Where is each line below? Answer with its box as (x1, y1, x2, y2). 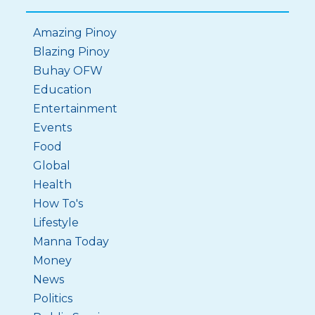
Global (33, 159, 71, 172)
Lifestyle (33, 216, 79, 229)
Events (33, 121, 72, 134)
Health (33, 178, 72, 191)
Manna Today (33, 235, 110, 248)
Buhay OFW (33, 64, 103, 77)
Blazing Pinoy (33, 45, 110, 58)
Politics (33, 292, 73, 305)
